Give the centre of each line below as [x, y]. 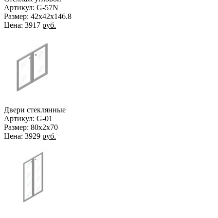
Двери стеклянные [35, 109]
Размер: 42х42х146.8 [38, 16]
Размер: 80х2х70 [31, 127]
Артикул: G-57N [31, 7]
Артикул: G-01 [28, 118]
